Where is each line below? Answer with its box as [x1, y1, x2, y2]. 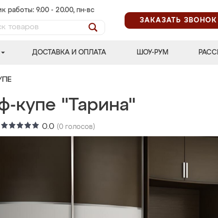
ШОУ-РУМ [136, 49, 168, 56]
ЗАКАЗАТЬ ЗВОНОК [140, 17, 217, 24]
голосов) [63, 124, 95, 130]
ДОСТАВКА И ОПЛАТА [32, 49, 107, 56]
